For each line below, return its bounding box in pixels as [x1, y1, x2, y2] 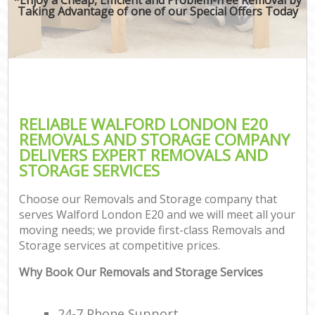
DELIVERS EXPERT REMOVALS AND [19, 143, 269, 166]
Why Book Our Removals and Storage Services [19, 264, 264, 281]
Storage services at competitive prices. [19, 238, 221, 254]
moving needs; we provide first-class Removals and [19, 222, 285, 238]
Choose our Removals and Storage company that [19, 191, 278, 207]
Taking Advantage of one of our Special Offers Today [17, 3, 298, 19]
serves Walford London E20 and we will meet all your [19, 207, 296, 223]
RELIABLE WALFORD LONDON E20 [19, 112, 269, 135]
